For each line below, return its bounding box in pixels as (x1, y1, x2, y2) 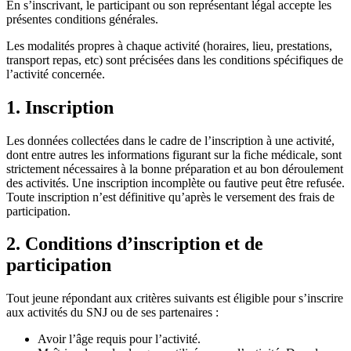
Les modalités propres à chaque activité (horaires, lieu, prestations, (6, 38, 332, 52)
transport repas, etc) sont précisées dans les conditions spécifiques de (6, 52, 343, 67)
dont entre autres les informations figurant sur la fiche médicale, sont (6, 147, 342, 161)
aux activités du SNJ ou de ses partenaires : (6, 306, 219, 320)
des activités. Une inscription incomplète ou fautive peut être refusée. (6, 175, 345, 190)
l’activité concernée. (6, 67, 105, 81)
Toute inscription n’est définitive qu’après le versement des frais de (6, 190, 335, 204)
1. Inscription (6, 96, 114, 118)
